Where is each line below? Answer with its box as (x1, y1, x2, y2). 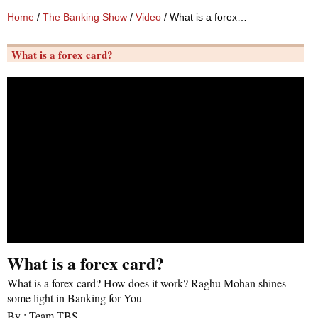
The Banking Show (43, 11, 127, 23)
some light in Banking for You (7, 290, 142, 306)
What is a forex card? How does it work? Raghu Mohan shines (7, 275, 286, 291)
